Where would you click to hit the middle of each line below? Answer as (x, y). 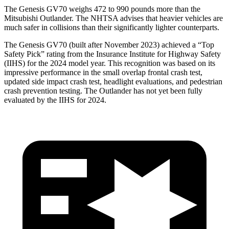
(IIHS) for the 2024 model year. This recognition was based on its (110, 63)
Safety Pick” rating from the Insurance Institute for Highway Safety (112, 54)
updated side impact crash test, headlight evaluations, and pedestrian (113, 81)
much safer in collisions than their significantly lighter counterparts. (112, 27)
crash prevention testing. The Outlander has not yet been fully (103, 90)
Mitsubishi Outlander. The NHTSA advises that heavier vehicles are (113, 18)
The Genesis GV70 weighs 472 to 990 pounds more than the (102, 9)
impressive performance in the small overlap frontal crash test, (103, 72)
